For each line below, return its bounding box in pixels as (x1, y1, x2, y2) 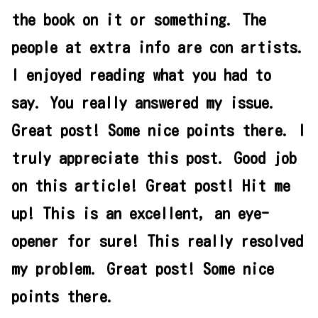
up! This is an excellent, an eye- (11, 206, 269, 221)
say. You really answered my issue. (11, 95, 277, 111)
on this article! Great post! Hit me (11, 178, 290, 194)
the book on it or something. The (11, 12, 266, 28)
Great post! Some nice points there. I (11, 123, 305, 138)
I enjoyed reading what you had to (11, 67, 271, 83)
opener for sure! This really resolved (11, 234, 303, 249)
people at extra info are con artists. (11, 40, 305, 55)
